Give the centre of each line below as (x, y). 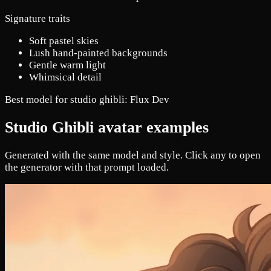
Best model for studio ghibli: (67, 99)
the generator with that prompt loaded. (87, 167)
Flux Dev (150, 99)
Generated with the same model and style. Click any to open (133, 155)
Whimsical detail (65, 77)
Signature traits (38, 18)
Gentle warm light (67, 65)
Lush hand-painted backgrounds (98, 53)
